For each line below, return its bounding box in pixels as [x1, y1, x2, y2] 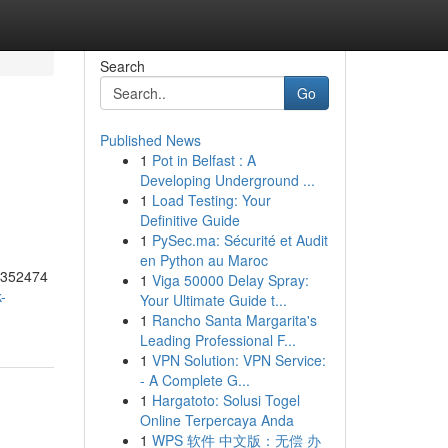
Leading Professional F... [139, 330, 296, 350]
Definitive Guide [139, 210, 240, 230]
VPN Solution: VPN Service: [151, 350, 326, 370]
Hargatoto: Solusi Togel [151, 390, 300, 410]
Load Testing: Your [151, 190, 271, 210]
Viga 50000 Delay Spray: [151, 270, 309, 290]
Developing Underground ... [139, 170, 315, 190]
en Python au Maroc [139, 250, 268, 270]
